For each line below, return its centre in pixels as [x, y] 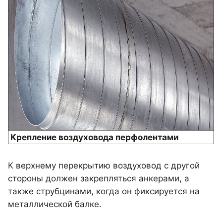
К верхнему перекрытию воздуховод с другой [104, 166]
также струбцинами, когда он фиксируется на [104, 191]
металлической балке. [55, 204]
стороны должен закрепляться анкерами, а [99, 178]
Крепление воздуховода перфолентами [93, 137]
